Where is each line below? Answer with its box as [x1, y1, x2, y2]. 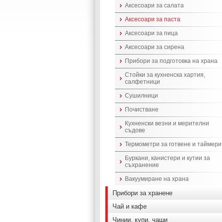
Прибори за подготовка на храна [125, 57, 218, 64]
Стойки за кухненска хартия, [125, 71, 205, 78]
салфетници [125, 78, 160, 85]
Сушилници [125, 92, 158, 99]
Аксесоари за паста [125, 16, 180, 23]
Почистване [125, 106, 159, 113]
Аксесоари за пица [125, 30, 178, 37]
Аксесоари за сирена [125, 44, 184, 51]
